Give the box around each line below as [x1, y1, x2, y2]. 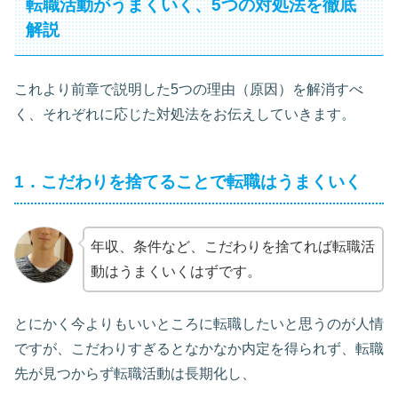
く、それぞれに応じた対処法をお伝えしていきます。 [14, 106, 355, 122]
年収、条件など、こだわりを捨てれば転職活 [90, 238, 375, 254]
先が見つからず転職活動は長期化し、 [14, 366, 256, 382]
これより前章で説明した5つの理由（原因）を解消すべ [14, 81, 363, 97]
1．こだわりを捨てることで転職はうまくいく [14, 171, 362, 191]
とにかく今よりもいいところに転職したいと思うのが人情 [14, 316, 384, 332]
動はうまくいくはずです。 [90, 263, 261, 279]
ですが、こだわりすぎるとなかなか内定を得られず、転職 [14, 341, 384, 357]
